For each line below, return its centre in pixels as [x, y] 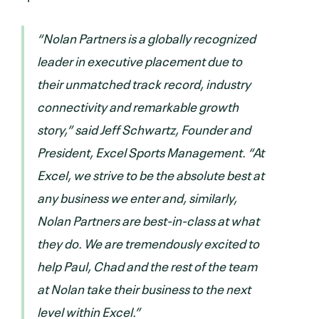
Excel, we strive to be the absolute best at [151, 173]
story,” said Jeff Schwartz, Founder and [144, 128]
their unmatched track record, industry [144, 82]
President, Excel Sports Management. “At [151, 151]
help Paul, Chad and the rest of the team [147, 265]
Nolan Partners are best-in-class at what [148, 219]
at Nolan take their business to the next [144, 287]
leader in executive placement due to [140, 59]
